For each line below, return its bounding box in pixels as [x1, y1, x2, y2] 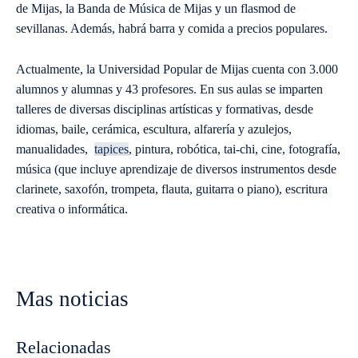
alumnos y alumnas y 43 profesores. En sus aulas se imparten [16, 82, 323, 97]
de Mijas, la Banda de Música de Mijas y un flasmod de [16, 2, 296, 16]
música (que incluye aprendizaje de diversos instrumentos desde [16, 162, 336, 177]
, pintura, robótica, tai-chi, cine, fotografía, [129, 142, 340, 157]
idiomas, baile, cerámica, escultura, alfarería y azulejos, [16, 122, 292, 137]
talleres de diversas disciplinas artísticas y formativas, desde [16, 102, 313, 117]
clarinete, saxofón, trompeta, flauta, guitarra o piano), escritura [16, 182, 328, 197]
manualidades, [16, 142, 94, 157]
